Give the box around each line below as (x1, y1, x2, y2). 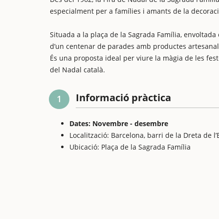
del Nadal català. (50, 65, 105, 74)
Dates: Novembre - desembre (69, 119, 168, 128)
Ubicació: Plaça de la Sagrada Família (69, 142, 191, 152)
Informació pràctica (76, 91, 171, 104)
